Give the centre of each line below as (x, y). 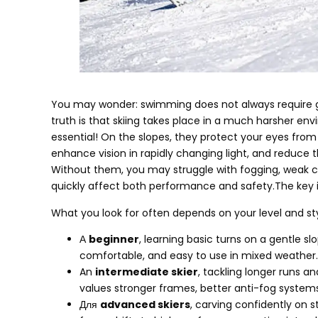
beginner (114, 240)
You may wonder (93, 105)
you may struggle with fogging (202, 170)
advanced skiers (145, 305)
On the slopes (135, 137)
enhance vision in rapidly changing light (149, 154)
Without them (86, 170)
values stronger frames (137, 289)
